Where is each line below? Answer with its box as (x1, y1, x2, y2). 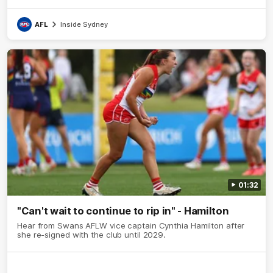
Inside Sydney (60, 20, 108, 29)
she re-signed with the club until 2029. (17, 229, 166, 239)
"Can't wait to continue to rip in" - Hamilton (17, 204, 229, 217)
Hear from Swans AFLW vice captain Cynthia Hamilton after (17, 220, 245, 230)
